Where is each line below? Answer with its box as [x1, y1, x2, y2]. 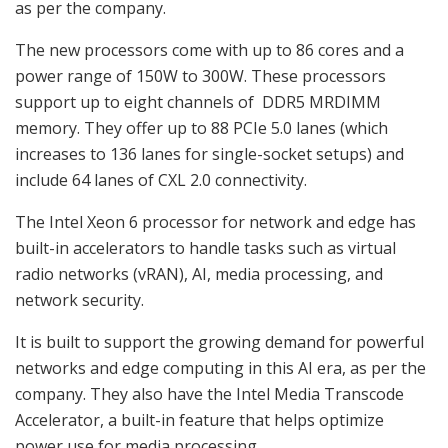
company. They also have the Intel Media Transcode [15, 382, 404, 405]
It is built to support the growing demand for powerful [15, 330, 424, 353]
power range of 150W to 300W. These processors [15, 64, 386, 87]
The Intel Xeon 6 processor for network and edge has [15, 210, 416, 233]
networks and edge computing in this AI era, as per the [15, 356, 426, 379]
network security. [15, 288, 148, 311]
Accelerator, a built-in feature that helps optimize [15, 408, 384, 431]
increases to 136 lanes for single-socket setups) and [15, 142, 404, 165]
